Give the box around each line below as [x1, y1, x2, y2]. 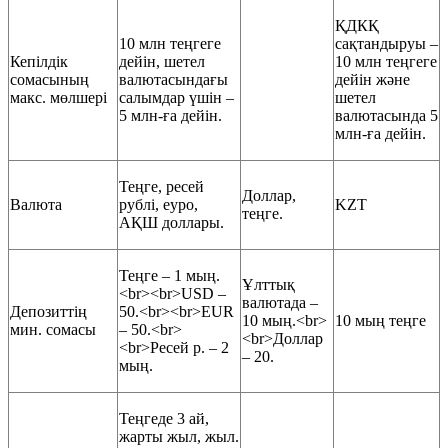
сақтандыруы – [335, 34, 438, 52]
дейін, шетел [119, 52, 205, 70]
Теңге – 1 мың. [119, 266, 220, 284]
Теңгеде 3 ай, [119, 409, 209, 427]
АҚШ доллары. [119, 213, 224, 231]
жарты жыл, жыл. [119, 427, 239, 445]
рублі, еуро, [119, 195, 198, 213]
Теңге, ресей [119, 177, 204, 195]
